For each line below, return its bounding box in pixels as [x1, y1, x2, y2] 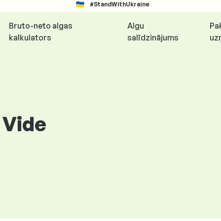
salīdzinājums [127, 33, 179, 42]
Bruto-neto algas [8, 21, 73, 31]
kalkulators [8, 33, 51, 42]
